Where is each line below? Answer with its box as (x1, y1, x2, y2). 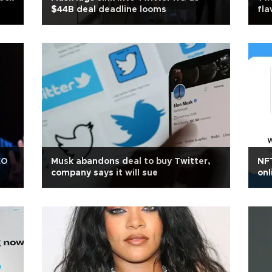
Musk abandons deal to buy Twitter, (51, 157, 211, 166)
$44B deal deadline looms (51, 5, 166, 14)
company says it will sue (51, 169, 158, 177)
